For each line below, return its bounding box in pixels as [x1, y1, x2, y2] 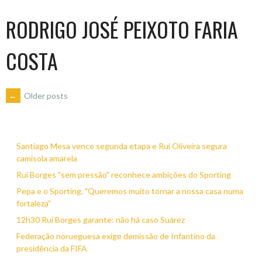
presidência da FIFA [16, 243, 87, 253]
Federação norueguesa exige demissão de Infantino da [16, 231, 215, 241]
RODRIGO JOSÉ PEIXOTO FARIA [6, 13, 238, 44]
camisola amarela [16, 153, 77, 163]
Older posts [22, 91, 68, 101]
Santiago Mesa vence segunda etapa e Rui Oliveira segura [16, 141, 227, 151]
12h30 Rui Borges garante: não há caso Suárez [16, 215, 185, 225]
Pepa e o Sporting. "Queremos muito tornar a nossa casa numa [16, 186, 243, 196]
